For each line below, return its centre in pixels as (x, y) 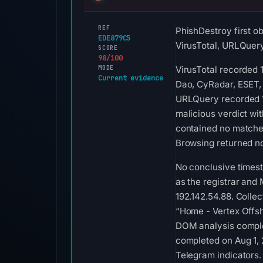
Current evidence (131, 78)
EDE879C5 (114, 38)
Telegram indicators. (218, 255)
